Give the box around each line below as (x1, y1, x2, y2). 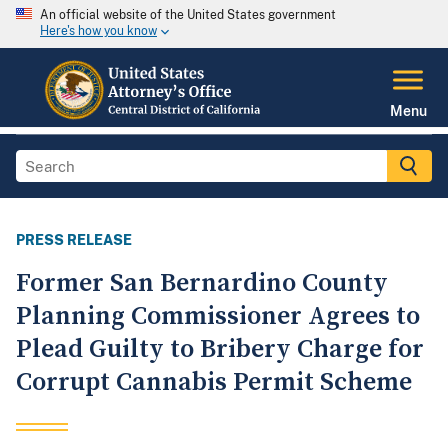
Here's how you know (40, 24, 157, 39)
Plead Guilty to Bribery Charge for (16, 333, 424, 367)
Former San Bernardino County (16, 267, 388, 301)
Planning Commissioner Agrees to (16, 300, 420, 334)
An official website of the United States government (40, 8, 336, 22)
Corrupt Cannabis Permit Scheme (16, 366, 412, 400)
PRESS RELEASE (16, 232, 132, 249)
